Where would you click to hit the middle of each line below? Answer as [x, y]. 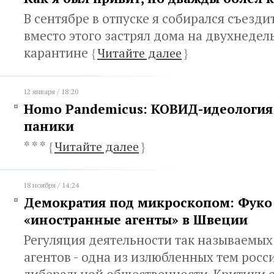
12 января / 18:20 [51, 91]
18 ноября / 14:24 [51, 185]
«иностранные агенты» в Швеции [136, 220]
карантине [57, 53]
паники [49, 126]
